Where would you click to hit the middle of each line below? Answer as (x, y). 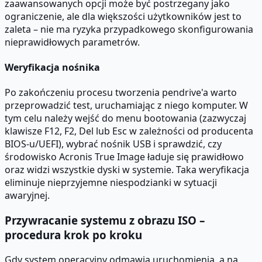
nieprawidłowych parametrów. (72, 42)
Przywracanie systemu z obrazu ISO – (105, 220)
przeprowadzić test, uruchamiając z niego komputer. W (126, 106)
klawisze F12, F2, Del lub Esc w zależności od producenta (129, 131)
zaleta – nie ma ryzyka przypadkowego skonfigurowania (129, 29)
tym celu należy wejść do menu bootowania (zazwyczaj (125, 118)
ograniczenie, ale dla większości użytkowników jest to (123, 16)
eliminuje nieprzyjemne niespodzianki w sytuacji (111, 183)
